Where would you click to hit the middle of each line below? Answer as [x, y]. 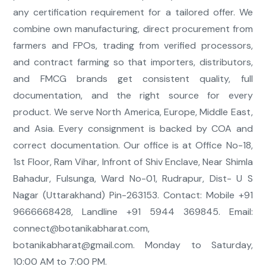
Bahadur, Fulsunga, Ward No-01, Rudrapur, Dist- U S [133, 179]
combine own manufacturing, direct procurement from [133, 29]
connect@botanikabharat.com [81, 229]
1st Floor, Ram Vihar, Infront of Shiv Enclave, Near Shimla [133, 162]
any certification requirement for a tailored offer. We [133, 12]
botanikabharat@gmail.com [73, 245]
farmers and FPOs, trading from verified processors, [133, 46]
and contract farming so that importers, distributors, [133, 62]
